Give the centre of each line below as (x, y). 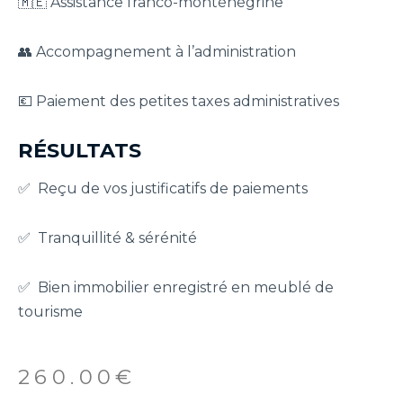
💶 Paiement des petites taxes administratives (179, 102)
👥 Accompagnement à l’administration (157, 52)
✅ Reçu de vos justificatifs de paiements (163, 188)
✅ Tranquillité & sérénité (107, 237)
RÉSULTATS (80, 151)
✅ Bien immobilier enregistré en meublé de (176, 287)
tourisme (50, 311)
